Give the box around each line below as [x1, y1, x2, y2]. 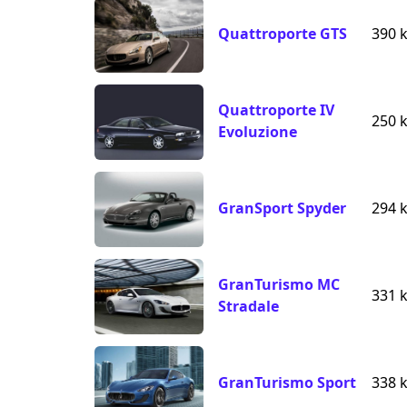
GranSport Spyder [218, 198, 346, 219]
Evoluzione [218, 122, 297, 143]
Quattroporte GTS [218, 24, 347, 45]
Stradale [218, 296, 279, 317]
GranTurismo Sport [218, 372, 356, 393]
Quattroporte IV [218, 100, 334, 121]
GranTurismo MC [218, 274, 340, 295]
